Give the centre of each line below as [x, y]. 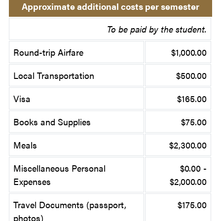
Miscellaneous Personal [59, 168]
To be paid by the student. [157, 29]
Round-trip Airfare [48, 52]
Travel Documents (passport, [70, 204]
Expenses [32, 181]
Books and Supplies [52, 121]
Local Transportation [54, 75]
